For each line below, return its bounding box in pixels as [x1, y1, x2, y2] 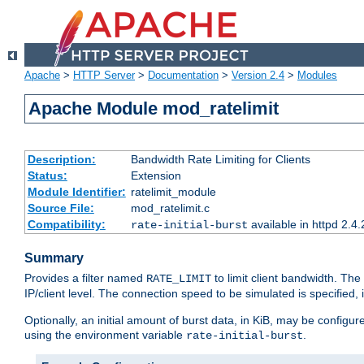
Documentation [148, 69, 219, 82]
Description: [27, 153, 96, 167]
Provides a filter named [24, 271, 146, 285]
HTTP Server [73, 69, 135, 82]
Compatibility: [27, 218, 106, 232]
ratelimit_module [130, 185, 216, 199]
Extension [130, 169, 181, 183]
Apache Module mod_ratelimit [28, 98, 279, 119]
